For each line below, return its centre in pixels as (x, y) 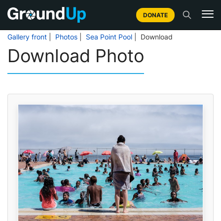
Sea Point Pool (109, 37)
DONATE (155, 15)
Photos (66, 37)
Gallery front (27, 37)
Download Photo (76, 56)
